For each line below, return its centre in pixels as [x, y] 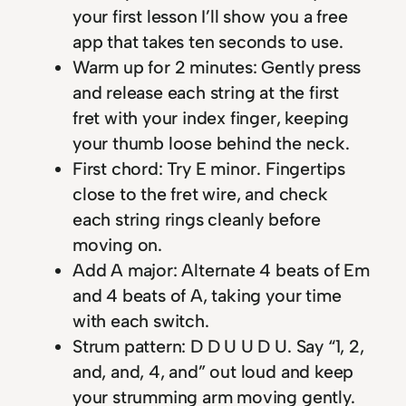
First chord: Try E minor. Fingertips [209, 168]
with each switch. [141, 320]
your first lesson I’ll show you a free [210, 16]
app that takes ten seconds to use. [208, 41]
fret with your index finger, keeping [211, 117]
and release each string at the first [206, 92]
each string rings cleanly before [197, 219]
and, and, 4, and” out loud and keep [213, 371]
